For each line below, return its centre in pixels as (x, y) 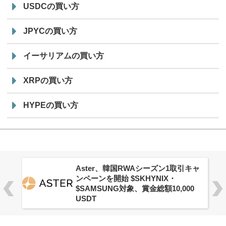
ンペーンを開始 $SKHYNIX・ (126, 179)
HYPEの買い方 (51, 105)
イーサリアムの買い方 (64, 56)
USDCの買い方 (51, 7)
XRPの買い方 (48, 81)
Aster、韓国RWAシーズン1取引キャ (138, 168)
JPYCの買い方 (50, 31)
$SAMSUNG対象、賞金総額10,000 (135, 189)
